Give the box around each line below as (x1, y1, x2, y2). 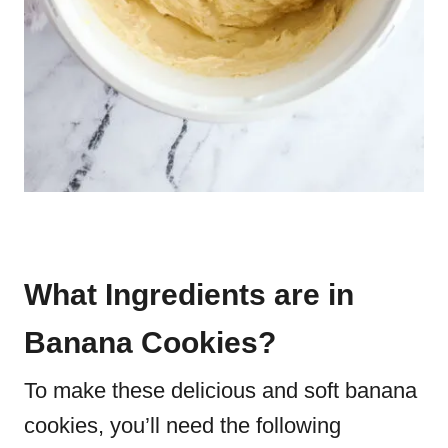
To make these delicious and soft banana (24, 377, 417, 403)
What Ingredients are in (24, 277, 354, 311)
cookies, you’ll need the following (24, 412, 341, 438)
